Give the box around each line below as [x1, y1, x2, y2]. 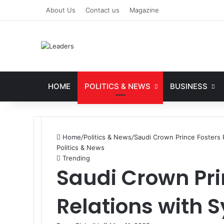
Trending [60, 153, 90, 162]
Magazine [129, 6, 159, 14]
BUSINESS [170, 81, 208, 91]
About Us [46, 6, 76, 14]
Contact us [85, 6, 120, 14]
